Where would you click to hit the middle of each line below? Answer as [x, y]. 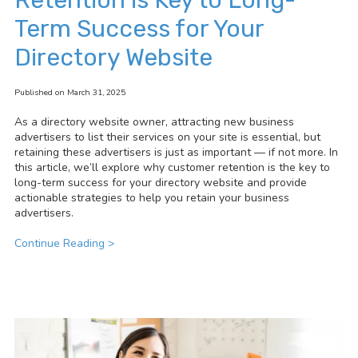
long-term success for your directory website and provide [161, 182]
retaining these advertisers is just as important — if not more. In [176, 152]
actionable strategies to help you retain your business [152, 197]
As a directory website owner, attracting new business [154, 121]
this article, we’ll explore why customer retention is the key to [172, 167]
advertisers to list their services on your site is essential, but [167, 137]
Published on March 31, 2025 [70, 92]
